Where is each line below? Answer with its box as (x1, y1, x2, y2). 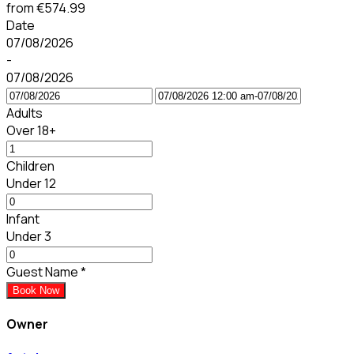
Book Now (13, 284, 59, 296)
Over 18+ (6, 121, 56, 139)
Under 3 (6, 227, 51, 245)
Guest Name (6, 262, 78, 281)
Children (6, 156, 55, 175)
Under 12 (6, 174, 56, 192)
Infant (6, 209, 40, 228)
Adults (6, 104, 43, 122)
